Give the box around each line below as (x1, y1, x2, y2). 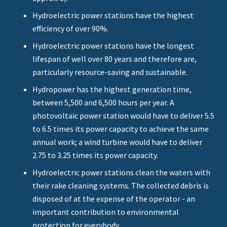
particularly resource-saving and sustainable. (32, 67, 187, 78)
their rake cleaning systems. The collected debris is (32, 180, 209, 191)
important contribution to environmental (32, 207, 179, 217)
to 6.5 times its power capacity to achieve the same (32, 124, 209, 134)
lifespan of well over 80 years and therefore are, (32, 54, 197, 64)
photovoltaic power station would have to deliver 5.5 (32, 110, 214, 121)
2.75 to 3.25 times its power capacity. (32, 150, 158, 161)
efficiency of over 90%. (32, 23, 108, 34)
